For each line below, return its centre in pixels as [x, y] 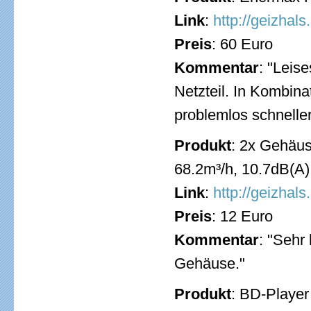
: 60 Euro [242, 44]
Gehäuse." [210, 263]
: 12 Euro [242, 216]
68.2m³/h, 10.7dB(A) [242, 169]
